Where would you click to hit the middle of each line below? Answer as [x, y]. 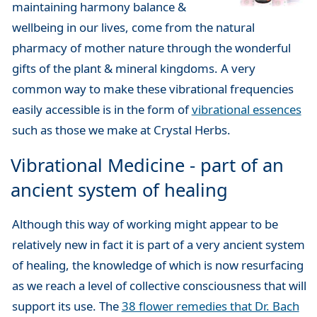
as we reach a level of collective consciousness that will [159, 286]
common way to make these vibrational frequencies [152, 88]
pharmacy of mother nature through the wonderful [151, 47]
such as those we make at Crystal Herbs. [121, 129]
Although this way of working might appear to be [145, 224]
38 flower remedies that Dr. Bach [210, 306]
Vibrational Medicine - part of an [147, 166]
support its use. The [67, 306]
